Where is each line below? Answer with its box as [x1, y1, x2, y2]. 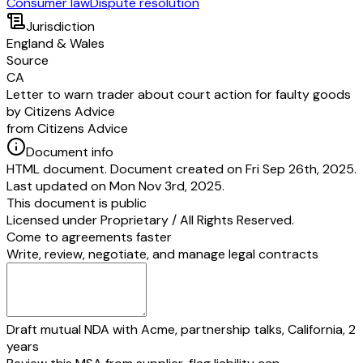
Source [6, 51, 49, 69]
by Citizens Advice [6, 102, 115, 120]
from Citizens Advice [6, 119, 128, 137]
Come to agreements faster [6, 228, 172, 246]
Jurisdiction [26, 17, 95, 35]
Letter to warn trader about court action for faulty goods [6, 85, 351, 103]
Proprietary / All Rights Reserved [100, 211, 292, 228]
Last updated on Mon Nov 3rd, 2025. [6, 177, 224, 194]
